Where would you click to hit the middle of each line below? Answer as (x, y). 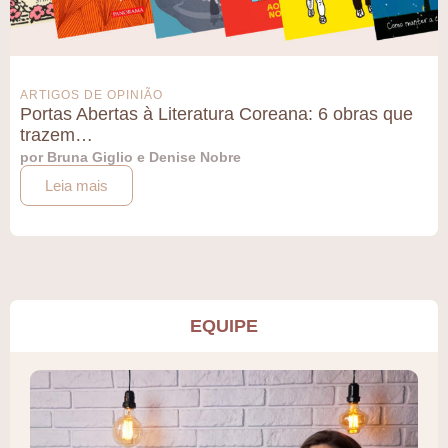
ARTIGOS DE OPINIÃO (91, 94)
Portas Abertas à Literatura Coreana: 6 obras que (216, 113)
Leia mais (76, 185)
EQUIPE (224, 325)
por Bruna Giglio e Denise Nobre (130, 156)
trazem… (56, 134)
